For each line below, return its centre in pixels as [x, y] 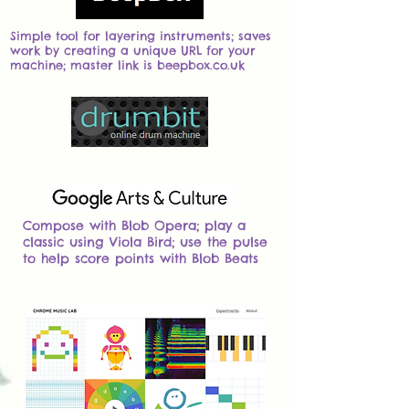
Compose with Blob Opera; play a [134, 225]
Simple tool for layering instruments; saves [141, 36]
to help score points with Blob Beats [141, 258]
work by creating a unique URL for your [133, 50]
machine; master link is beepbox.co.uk [127, 65]
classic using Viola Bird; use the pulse [145, 242]
